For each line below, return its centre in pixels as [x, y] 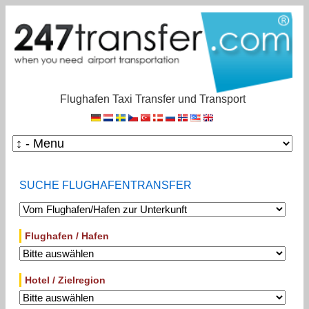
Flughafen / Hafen [67, 236]
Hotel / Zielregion [65, 280]
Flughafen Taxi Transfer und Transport [152, 99]
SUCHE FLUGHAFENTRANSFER [106, 185]
